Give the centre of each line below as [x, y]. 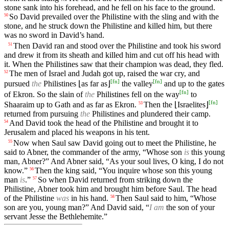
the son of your [189, 208]
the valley [136, 84]
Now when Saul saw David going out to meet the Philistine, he [115, 143]
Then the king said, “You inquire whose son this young [123, 171]
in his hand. [89, 198]
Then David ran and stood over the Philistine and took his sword [117, 45]
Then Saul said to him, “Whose [166, 198]
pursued [18, 84]
